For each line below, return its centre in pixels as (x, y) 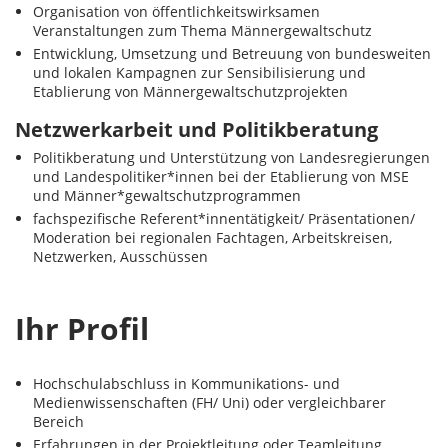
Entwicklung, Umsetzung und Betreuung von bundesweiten (231, 53)
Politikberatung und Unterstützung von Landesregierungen (231, 157)
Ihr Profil (82, 328)
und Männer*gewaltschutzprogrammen (166, 195)
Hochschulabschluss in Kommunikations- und (186, 383)
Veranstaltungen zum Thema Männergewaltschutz (202, 30)
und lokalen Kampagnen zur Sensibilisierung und (199, 72)
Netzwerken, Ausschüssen (120, 256)
